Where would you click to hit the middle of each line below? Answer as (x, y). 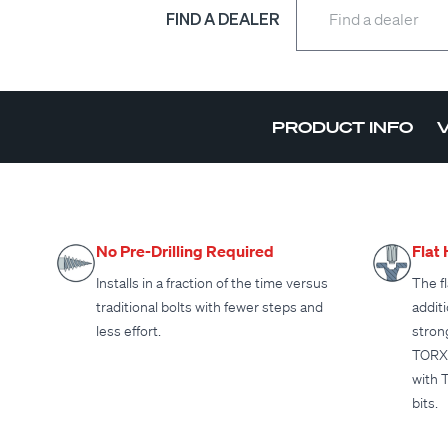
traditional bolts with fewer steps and (209, 307)
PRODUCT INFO (343, 127)
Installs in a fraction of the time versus (212, 283)
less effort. (128, 331)
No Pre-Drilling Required (185, 251)
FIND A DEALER (222, 19)
